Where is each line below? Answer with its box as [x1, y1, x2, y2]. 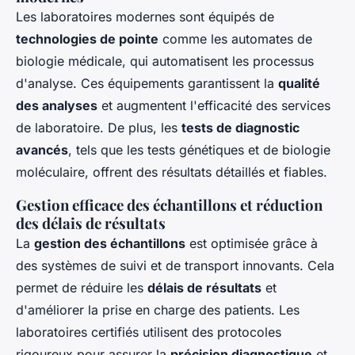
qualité [278, 75, 320, 92]
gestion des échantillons [34, 235, 185, 252]
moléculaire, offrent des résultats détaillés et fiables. [16, 164, 327, 181]
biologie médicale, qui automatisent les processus [16, 53, 314, 70]
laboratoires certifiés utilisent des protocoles [16, 324, 281, 341]
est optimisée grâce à [185, 235, 318, 252]
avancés [16, 142, 68, 158]
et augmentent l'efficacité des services [97, 97, 330, 114]
